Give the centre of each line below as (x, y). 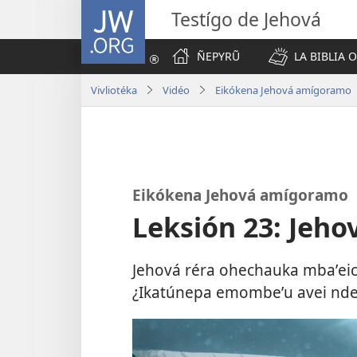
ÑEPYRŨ (218, 56)
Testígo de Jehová (246, 19)
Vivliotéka (114, 90)
